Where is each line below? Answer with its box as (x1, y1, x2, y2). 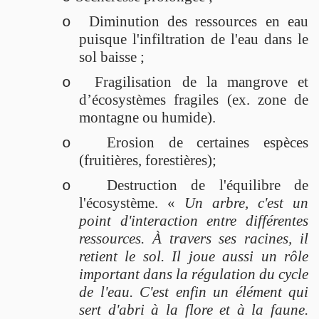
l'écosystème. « (79, 194, 184, 211)
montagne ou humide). (79, 108, 216, 126)
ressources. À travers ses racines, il (79, 229, 308, 247)
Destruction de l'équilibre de (106, 176, 308, 194)
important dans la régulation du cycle (79, 265, 308, 283)
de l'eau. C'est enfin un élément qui (79, 283, 308, 300)
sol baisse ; (79, 48, 145, 66)
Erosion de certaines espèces (107, 133, 308, 151)
